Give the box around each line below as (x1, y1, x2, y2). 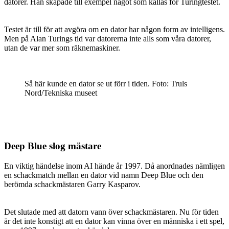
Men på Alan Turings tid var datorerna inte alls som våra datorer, (4, 34, 211, 43)
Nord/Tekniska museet (25, 88, 97, 97)
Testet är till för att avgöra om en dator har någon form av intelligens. (4, 25, 225, 34)
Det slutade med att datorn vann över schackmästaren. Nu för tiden (4, 208, 219, 217)
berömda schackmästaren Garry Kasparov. (4, 180, 141, 189)
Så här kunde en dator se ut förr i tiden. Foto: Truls (25, 79, 187, 88)
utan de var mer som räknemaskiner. (4, 43, 120, 52)
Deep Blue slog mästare (4, 141, 101, 152)
